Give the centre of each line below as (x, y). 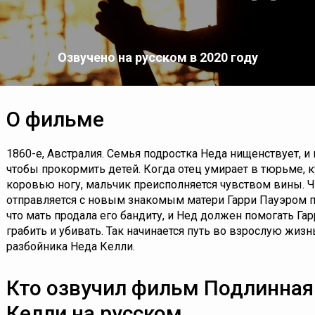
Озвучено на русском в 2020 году (157, 57)
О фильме (55, 119)
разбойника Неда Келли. (71, 246)
